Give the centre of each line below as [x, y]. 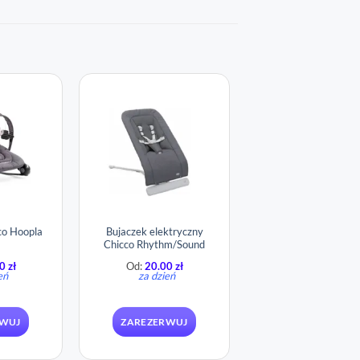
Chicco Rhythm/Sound [154, 244]
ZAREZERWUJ [154, 321]
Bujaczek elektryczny [154, 231]
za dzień [156, 276]
